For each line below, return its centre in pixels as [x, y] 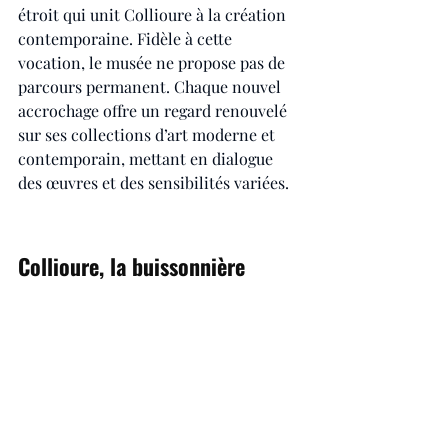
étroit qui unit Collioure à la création [154, 15]
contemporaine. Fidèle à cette [127, 39]
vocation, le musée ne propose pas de [153, 63]
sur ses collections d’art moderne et [148, 135]
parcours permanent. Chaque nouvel [151, 87]
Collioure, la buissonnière [131, 266]
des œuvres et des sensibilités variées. [155, 183]
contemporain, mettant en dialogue [147, 159]
